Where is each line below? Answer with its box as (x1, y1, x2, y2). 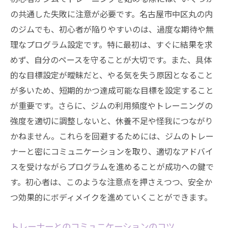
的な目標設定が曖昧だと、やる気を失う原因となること (10, 69, 213, 81)
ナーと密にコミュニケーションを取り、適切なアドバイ (10, 145, 213, 157)
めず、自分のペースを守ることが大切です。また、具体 (10, 53, 212, 66)
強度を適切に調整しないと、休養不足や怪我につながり (10, 115, 213, 127)
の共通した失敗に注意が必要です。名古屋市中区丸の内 (10, 8, 213, 20)
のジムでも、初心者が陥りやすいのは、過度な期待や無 (10, 23, 214, 35)
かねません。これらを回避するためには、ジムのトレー (10, 130, 214, 142)
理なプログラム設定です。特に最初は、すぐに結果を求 (10, 38, 213, 50)
